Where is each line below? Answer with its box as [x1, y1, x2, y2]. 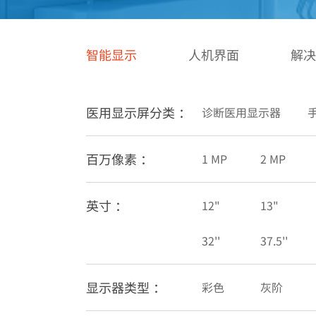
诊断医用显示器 [202, 104, 281, 121]
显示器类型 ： [86, 278, 166, 296]
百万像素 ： [86, 150, 153, 168]
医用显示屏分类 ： [86, 103, 191, 121]
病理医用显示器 [95, 8, 175, 25]
